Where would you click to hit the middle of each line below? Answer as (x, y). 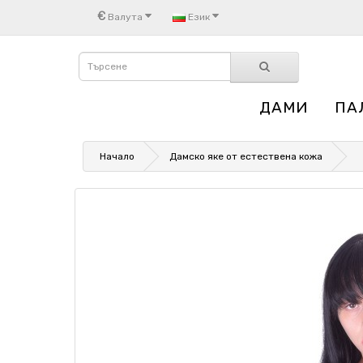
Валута (125, 17)
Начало (117, 156)
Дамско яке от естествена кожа (246, 156)
